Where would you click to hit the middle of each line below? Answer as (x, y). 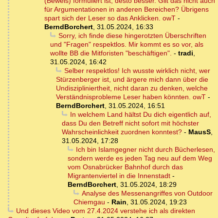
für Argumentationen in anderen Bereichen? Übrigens (127, 9)
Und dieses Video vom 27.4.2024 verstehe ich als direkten (105, 211)
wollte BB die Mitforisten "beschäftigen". (111, 53)
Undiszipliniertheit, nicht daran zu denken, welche (132, 88)
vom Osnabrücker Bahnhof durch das (125, 167)
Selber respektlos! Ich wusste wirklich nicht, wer (137, 71)
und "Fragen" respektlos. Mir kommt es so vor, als (127, 45)
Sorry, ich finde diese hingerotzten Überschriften (132, 36)
